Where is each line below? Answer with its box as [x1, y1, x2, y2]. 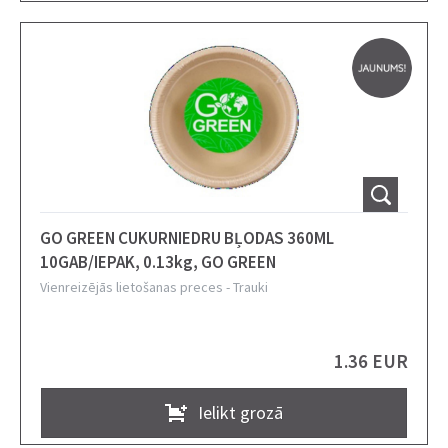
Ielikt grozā [198, 400, 283, 424]
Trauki [233, 278, 268, 296]
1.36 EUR [334, 348, 408, 373]
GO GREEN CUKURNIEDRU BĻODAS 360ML [40, 227, 334, 249]
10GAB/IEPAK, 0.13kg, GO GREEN [40, 251, 276, 273]
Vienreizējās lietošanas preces [40, 278, 223, 296]
